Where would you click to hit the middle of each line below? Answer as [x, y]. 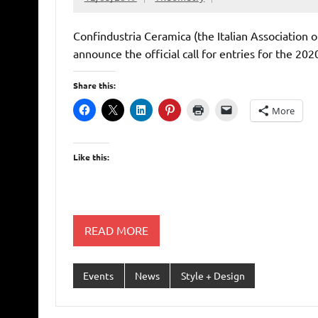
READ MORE [116, 230]
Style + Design [213, 276]
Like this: [91, 157]
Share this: [94, 85]
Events [99, 276]
